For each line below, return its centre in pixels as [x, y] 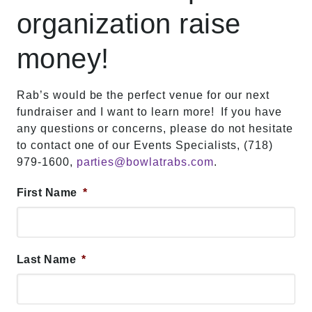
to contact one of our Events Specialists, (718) [145, 145]
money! [63, 58]
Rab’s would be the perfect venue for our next [143, 95]
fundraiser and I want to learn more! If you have [150, 112]
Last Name [47, 259]
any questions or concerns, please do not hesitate [155, 128]
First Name [47, 193]
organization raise [129, 24]
